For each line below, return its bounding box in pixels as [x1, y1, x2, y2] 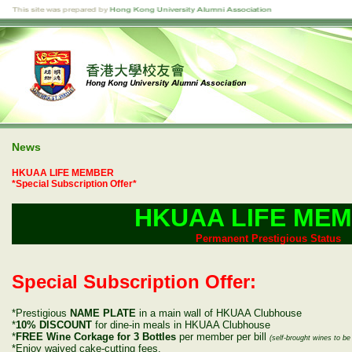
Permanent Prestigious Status [196, 233, 341, 244]
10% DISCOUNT [16, 319, 92, 331]
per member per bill [179, 331, 269, 343]
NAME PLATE [67, 307, 136, 319]
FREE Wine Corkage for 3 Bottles [16, 331, 179, 343]
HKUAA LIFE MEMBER [12, 167, 114, 178]
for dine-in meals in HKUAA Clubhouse [92, 319, 270, 331]
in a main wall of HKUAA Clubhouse [136, 307, 302, 319]
